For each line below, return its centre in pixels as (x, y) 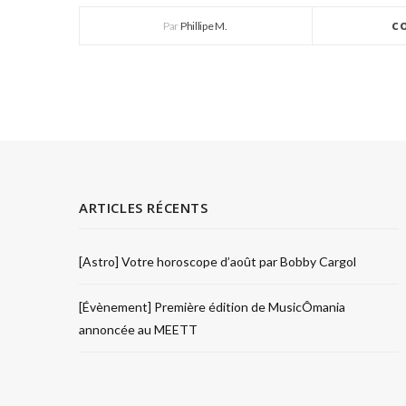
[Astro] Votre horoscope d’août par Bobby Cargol (217, 261)
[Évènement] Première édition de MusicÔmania (212, 307)
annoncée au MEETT (138, 329)
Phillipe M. (203, 26)
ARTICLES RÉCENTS (144, 208)
